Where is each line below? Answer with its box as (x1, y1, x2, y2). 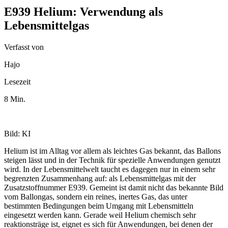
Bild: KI (4, 129, 31, 138)
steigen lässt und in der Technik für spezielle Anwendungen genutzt (4, 155, 220, 164)
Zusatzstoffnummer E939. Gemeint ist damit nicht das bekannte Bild (4, 183, 223, 192)
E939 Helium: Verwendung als (4, 5, 163, 18)
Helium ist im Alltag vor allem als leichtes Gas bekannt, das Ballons (4, 146, 221, 155)
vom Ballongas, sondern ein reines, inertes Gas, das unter (4, 192, 187, 201)
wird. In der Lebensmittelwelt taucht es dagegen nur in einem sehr (4, 164, 215, 174)
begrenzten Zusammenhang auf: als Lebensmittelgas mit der (4, 174, 196, 183)
